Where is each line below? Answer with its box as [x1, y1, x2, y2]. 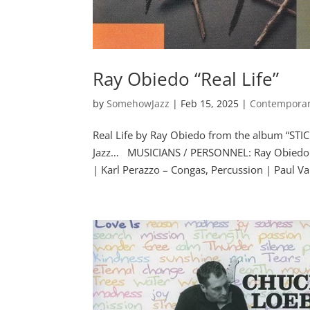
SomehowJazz [107, 97, 170, 111]
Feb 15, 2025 [181, 97, 239, 111]
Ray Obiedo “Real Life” [93, 66, 280, 92]
